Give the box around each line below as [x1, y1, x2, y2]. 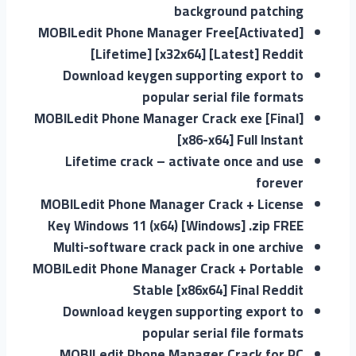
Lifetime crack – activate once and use [65, 148, 304, 174]
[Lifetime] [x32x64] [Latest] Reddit [91, 41, 304, 67]
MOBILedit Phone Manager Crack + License [41, 191, 304, 217]
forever [256, 169, 304, 195]
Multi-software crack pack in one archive [53, 234, 304, 260]
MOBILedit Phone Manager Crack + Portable [33, 255, 304, 281]
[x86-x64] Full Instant [177, 126, 304, 153]
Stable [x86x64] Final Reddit [133, 277, 304, 303]
